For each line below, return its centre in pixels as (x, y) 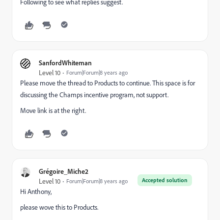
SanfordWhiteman (65, 63)
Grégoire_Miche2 (64, 171)
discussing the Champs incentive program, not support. (94, 95)
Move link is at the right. (53, 110)
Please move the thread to (57, 83)
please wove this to (47, 207)
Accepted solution (165, 180)
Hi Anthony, (36, 192)
